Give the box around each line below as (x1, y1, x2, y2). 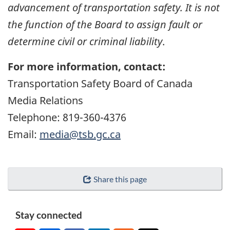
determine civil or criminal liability (8, 34, 162, 48)
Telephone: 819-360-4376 (8, 110, 126, 124)
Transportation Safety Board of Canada (8, 76, 193, 90)
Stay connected (15, 208, 82, 221)
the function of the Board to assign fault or (8, 17, 202, 31)
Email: (8, 127, 40, 141)
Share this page (93, 174, 147, 184)
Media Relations (8, 93, 83, 107)
